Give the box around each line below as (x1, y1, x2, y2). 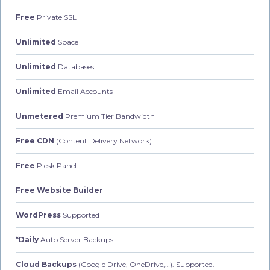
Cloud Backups (16, 259, 77, 269)
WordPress (16, 210, 61, 219)
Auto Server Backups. (39, 234, 115, 244)
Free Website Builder (16, 185, 103, 195)
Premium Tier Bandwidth (63, 111, 155, 121)
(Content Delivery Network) (54, 136, 152, 145)
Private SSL (35, 12, 77, 22)
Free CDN (16, 136, 54, 145)
